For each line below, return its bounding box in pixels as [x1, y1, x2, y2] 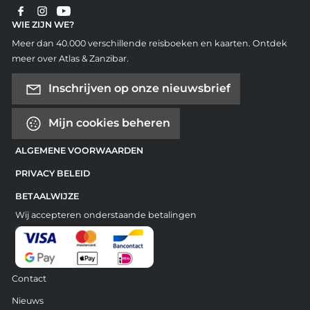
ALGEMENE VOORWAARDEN [15, 145, 143, 156]
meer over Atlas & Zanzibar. [11, 53, 129, 64]
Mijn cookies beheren [45, 116, 170, 129]
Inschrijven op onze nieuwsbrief [45, 81, 230, 95]
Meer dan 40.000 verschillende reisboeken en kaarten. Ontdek [11, 38, 287, 49]
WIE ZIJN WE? [11, 19, 74, 30]
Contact [11, 273, 46, 284]
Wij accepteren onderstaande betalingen [15, 210, 197, 221]
